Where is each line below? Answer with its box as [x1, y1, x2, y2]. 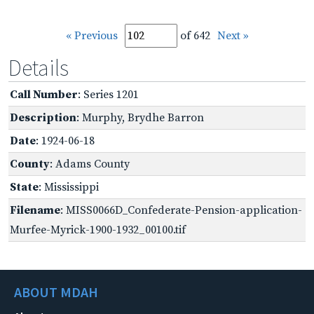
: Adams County [50, 156, 130, 171]
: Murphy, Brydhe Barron [76, 110, 204, 125]
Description [10, 110, 76, 125]
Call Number [10, 87, 78, 102]
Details [8, 53, 69, 82]
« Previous [65, 28, 118, 43]
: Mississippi [39, 179, 99, 194]
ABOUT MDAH [14, 282, 98, 301]
